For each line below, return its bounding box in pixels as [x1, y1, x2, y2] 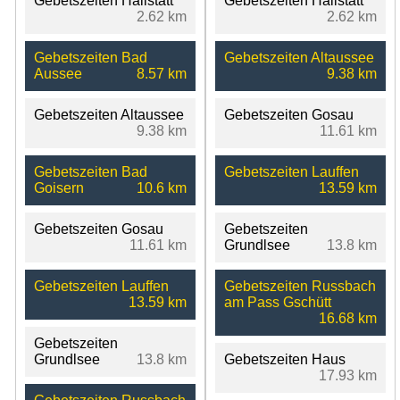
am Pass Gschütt [223, 295, 331, 311]
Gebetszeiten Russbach [223, 279, 376, 295]
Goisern [34, 180, 84, 196]
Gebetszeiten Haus [223, 352, 346, 368]
